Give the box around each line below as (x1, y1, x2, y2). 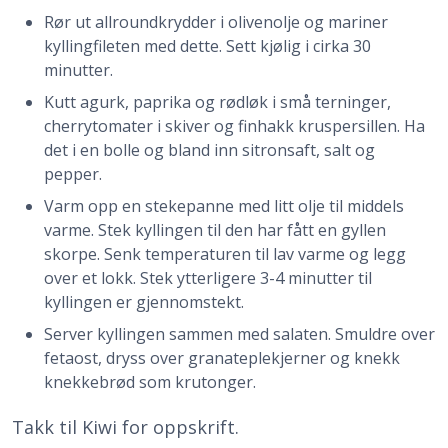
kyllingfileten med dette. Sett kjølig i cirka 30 (44, 35, 371, 57)
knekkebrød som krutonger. (44, 371, 256, 393)
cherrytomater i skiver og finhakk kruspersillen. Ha (44, 115, 425, 137)
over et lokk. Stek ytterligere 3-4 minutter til (44, 267, 372, 289)
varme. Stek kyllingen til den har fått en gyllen (44, 219, 386, 241)
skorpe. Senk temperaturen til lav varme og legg (44, 243, 406, 265)
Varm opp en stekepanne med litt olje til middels (44, 195, 404, 217)
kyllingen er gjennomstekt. (44, 291, 244, 313)
